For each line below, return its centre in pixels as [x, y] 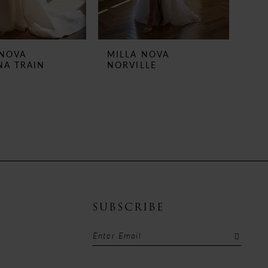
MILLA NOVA [138, 54]
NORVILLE [132, 65]
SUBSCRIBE [128, 207]
